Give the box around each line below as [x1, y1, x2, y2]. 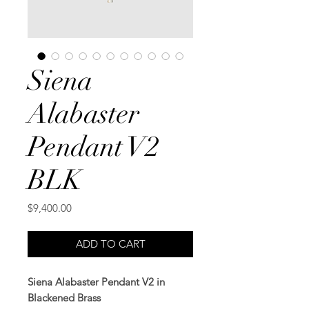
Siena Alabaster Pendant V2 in [28, 275, 165, 288]
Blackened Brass [28, 291, 101, 304]
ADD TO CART [75, 237, 146, 250]
